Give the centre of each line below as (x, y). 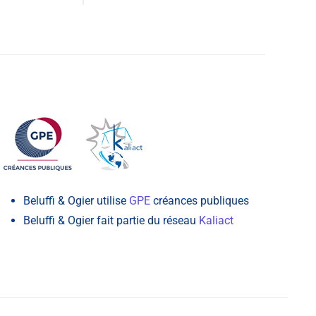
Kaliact (216, 220)
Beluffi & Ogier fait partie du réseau (111, 220)
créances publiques (199, 200)
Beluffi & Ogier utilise (76, 200)
